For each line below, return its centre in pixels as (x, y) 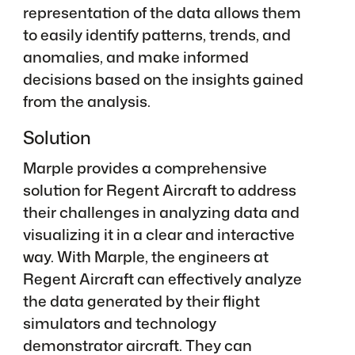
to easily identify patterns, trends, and (157, 34)
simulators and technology (119, 323)
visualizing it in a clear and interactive (158, 234)
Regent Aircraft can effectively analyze (162, 278)
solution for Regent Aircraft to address (159, 189)
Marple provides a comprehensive (145, 167)
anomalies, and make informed (136, 56)
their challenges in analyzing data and (161, 212)
